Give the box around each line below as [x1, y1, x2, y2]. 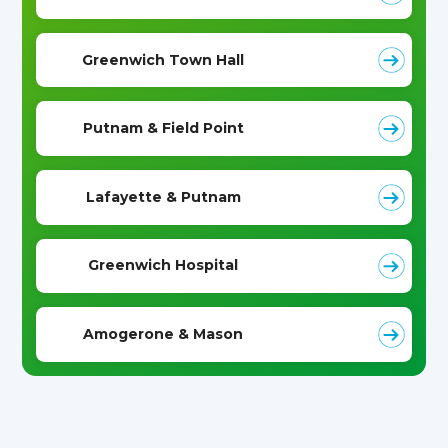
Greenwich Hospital [88, 256, 239, 275]
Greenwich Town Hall [82, 50, 245, 69]
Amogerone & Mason [83, 324, 244, 343]
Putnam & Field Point [82, 119, 244, 138]
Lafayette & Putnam [85, 187, 241, 206]
